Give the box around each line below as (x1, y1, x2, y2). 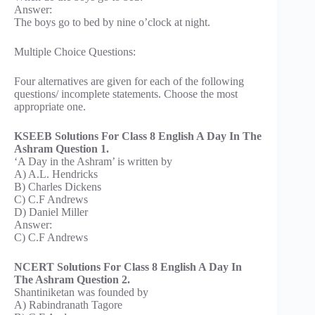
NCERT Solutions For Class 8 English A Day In (14, 260, 242, 273)
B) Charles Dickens (14, 180, 101, 193)
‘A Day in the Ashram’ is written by (14, 155, 172, 167)
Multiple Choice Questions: (14, 45, 136, 58)
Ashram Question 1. (14, 142, 109, 155)
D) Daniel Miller (14, 205, 88, 218)
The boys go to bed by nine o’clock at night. (14, 15, 210, 28)
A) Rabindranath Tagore (14, 298, 122, 311)
